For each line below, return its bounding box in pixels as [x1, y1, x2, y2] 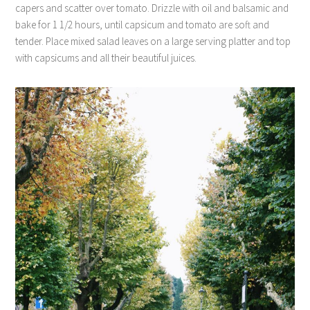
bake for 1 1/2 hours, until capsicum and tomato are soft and [15, 17, 270, 31]
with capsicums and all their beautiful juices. [15, 51, 197, 64]
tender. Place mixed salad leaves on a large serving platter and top [15, 34, 291, 48]
